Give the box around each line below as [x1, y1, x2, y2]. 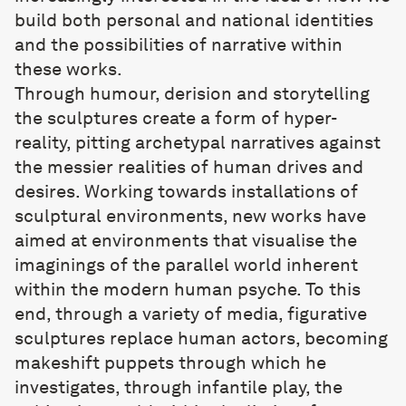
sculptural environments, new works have [14, 205, 366, 227]
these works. [14, 58, 122, 80]
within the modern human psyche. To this [14, 278, 361, 300]
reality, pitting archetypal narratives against [14, 131, 381, 153]
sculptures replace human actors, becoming [14, 327, 388, 349]
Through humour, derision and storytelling [14, 82, 370, 104]
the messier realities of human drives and [14, 156, 363, 178]
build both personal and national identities [14, 9, 373, 31]
